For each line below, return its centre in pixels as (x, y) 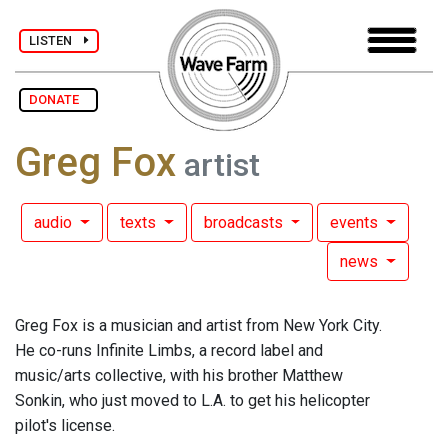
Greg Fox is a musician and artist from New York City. (198, 326)
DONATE (58, 99)
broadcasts (245, 223)
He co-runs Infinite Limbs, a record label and (169, 351)
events (356, 223)
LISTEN (56, 40)
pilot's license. (65, 426)
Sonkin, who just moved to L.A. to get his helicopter (192, 401)
